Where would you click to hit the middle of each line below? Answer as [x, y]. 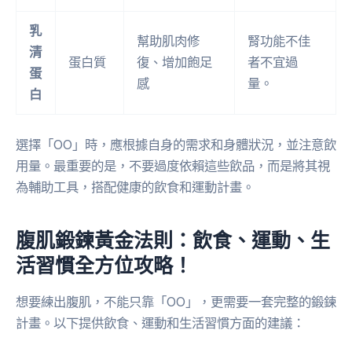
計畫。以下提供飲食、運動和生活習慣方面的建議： [160, 323]
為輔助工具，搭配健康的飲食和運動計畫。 [135, 187]
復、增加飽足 [175, 62]
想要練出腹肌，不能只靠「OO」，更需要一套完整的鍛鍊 [176, 301]
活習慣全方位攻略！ [104, 265]
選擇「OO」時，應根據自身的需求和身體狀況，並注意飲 [176, 144]
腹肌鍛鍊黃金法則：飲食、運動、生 [173, 240]
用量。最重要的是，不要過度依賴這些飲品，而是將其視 [173, 165]
